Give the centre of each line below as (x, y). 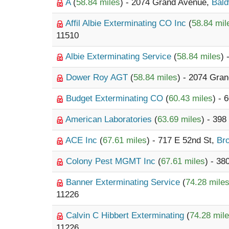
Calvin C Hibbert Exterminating (126, 215)
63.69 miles (179, 119)
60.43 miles (191, 98)
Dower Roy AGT (98, 77)
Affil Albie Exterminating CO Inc (127, 23)
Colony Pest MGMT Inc (112, 161)
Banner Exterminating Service (124, 182)
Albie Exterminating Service (120, 56)
